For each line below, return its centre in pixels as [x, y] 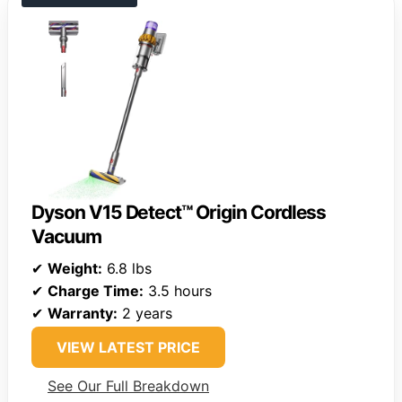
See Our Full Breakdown [128, 386]
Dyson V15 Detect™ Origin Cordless [179, 213]
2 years [145, 314]
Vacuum [66, 237]
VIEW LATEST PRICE [128, 348]
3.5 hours [178, 291]
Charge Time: [96, 291]
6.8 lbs [127, 269]
